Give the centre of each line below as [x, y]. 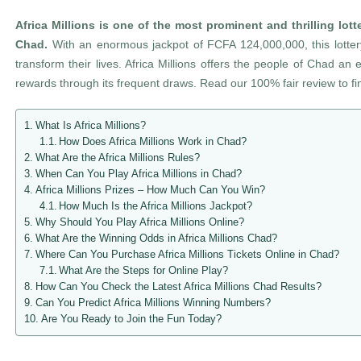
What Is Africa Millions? [90, 126]
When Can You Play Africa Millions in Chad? [138, 174]
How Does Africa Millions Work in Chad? [153, 142]
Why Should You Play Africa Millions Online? [139, 222]
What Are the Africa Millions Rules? [117, 158]
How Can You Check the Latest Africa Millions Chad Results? [178, 287]
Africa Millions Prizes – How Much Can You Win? [150, 190]
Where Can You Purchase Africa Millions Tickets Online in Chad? [187, 255]
